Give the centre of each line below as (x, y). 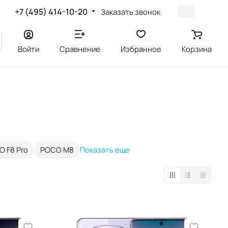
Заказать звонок (131, 11)
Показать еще (105, 149)
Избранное (141, 49)
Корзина (197, 49)
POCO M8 (57, 149)
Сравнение (80, 49)
